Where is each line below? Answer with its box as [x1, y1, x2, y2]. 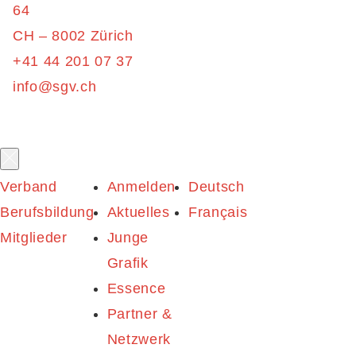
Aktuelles [106, 204, 170, 220]
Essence [106, 281, 166, 296]
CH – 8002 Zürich [13, 28, 133, 44]
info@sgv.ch [13, 79, 97, 95]
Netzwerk [106, 331, 172, 347]
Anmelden [106, 179, 176, 195]
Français [188, 204, 248, 220]
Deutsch [188, 179, 245, 195]
